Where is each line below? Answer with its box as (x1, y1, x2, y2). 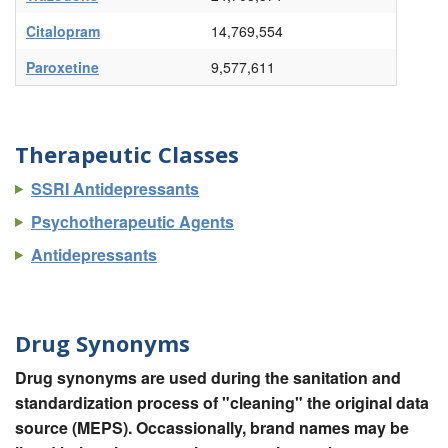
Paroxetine (26, 57, 99, 78)
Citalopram (26, 21, 100, 42)
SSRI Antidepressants (31, 176, 199, 200)
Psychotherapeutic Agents (31, 209, 234, 233)
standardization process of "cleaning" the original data (15, 390, 429, 414)
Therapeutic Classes (15, 139, 239, 170)
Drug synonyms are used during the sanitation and (15, 365, 401, 389)
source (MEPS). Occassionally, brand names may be (15, 415, 409, 439)
